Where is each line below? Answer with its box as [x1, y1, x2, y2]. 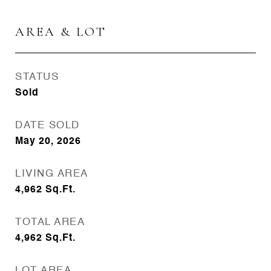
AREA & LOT [15, 24, 106, 39]
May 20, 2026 [15, 137, 81, 146]
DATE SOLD [15, 120, 80, 131]
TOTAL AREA [15, 217, 85, 227]
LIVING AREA [15, 169, 88, 179]
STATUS [15, 72, 59, 82]
